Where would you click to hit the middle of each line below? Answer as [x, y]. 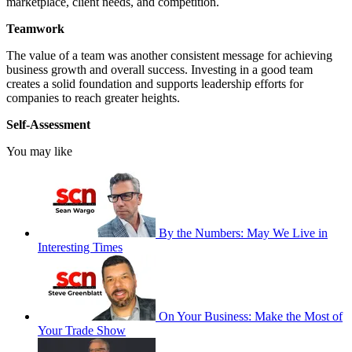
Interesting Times [80, 247]
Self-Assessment [48, 124]
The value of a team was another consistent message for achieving [169, 55]
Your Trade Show [82, 330]
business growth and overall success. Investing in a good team [159, 69]
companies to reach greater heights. [93, 97]
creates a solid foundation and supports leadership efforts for [155, 83]
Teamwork [35, 28]
